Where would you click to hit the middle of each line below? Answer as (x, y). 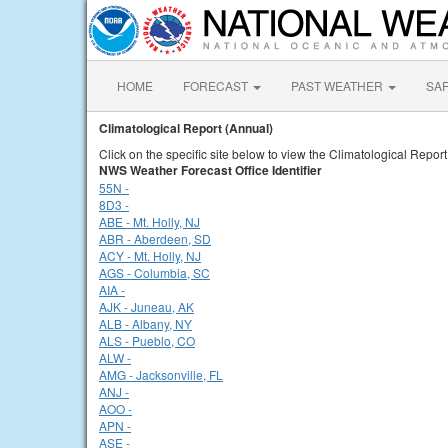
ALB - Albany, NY (145, 323)
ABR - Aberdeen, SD (155, 238)
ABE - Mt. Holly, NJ (149, 221)
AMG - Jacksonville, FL (161, 374)
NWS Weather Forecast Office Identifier (210, 170)
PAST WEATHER (338, 85)
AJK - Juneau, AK (146, 306)
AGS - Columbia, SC (154, 272)
